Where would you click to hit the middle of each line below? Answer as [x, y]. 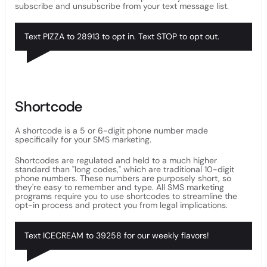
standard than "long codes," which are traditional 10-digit [125, 169]
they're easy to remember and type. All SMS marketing [119, 187]
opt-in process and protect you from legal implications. [121, 205]
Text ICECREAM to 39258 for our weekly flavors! [117, 235]
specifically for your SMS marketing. [83, 139]
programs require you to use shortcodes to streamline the [126, 196]
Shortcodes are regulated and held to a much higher [116, 160]
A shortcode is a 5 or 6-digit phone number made [111, 130]
